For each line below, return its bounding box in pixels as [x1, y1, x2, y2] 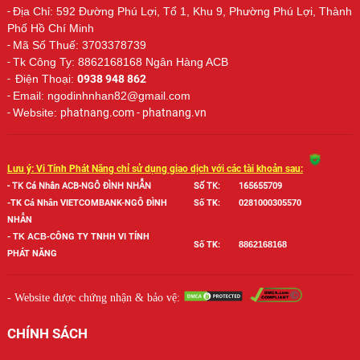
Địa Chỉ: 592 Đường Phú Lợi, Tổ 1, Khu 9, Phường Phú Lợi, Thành [12, 4, 352, 18]
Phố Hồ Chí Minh [6, 21, 94, 35]
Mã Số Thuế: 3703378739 [12, 38, 146, 51]
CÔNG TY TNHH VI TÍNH [49, 231, 149, 242]
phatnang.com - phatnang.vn [59, 105, 207, 119]
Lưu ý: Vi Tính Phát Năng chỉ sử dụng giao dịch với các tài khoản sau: [6, 162, 303, 174]
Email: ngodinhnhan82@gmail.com [12, 88, 190, 102]
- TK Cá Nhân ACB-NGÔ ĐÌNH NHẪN [6, 180, 151, 191]
